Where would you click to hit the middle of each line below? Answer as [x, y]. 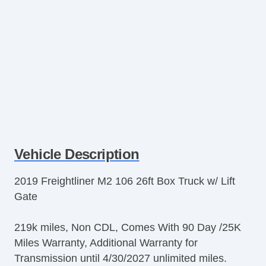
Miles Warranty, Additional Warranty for [106, 243]
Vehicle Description [77, 154]
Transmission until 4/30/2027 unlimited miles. [121, 258]
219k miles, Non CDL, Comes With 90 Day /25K [128, 227]
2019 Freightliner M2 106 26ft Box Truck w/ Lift [125, 181]
